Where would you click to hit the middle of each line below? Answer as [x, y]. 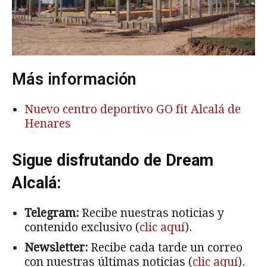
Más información [74, 80]
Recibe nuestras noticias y [151, 213]
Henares [48, 124]
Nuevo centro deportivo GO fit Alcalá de [133, 110]
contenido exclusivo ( [82, 228]
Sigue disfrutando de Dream [113, 161]
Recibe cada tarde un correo [165, 248]
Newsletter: [56, 248]
